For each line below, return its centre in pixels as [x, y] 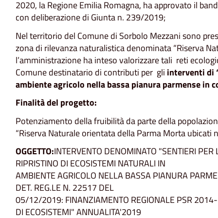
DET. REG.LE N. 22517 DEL [65, 188]
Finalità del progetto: [56, 103]
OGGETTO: [35, 151]
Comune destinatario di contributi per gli [91, 72]
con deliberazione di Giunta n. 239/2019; [91, 18]
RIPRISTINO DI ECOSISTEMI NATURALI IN [91, 163]
